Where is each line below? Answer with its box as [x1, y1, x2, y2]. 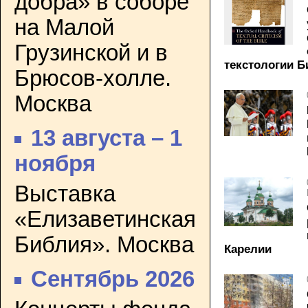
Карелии [224, 242, 272, 256]
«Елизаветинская [14, 206, 196, 232]
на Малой [14, 14, 114, 40]
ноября [14, 151, 96, 177]
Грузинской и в [14, 40, 168, 65]
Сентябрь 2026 [31, 267, 195, 292]
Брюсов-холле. [14, 65, 171, 91]
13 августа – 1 [31, 126, 183, 151]
